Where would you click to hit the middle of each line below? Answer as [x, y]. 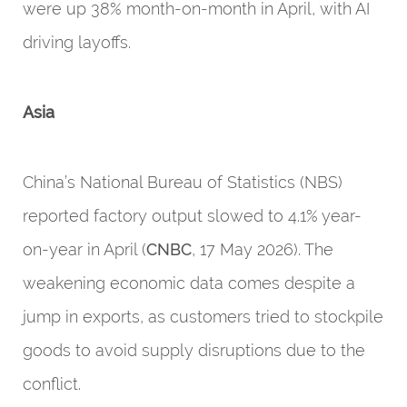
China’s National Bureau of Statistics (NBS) [183, 182]
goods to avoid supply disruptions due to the [194, 350]
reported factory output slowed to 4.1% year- [192, 216]
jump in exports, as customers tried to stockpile [203, 317]
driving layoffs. [77, 42]
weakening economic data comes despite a [189, 283]
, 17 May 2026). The [263, 249]
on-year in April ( [84, 249]
